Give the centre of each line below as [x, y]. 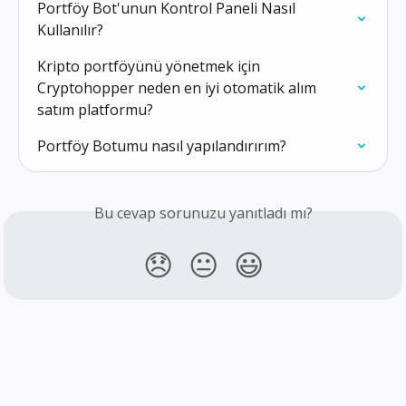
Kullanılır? [70, 29]
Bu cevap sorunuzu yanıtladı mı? [203, 213]
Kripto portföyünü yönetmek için [150, 66]
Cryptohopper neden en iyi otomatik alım [179, 87]
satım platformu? [95, 109]
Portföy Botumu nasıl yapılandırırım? [162, 145]
